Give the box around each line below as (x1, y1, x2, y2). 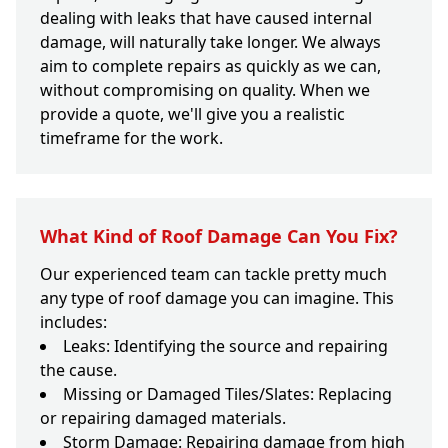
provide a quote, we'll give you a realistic (40, 103, 345, 126)
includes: (40, 311, 107, 334)
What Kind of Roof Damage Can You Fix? (40, 224, 398, 249)
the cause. (40, 359, 117, 382)
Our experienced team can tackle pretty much (40, 263, 387, 286)
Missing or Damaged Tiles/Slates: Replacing (63, 383, 392, 406)
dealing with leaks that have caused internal (40, 7, 372, 30)
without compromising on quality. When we (40, 79, 370, 102)
